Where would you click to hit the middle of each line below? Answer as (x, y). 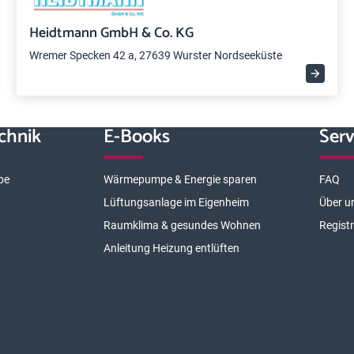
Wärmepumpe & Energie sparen (180, 179)
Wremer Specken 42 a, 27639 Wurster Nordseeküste (156, 55)
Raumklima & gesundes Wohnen (182, 225)
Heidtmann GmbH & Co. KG (112, 33)
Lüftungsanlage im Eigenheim (176, 202)
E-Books (136, 137)
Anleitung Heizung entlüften (171, 248)
